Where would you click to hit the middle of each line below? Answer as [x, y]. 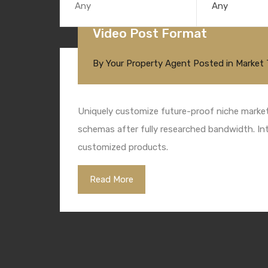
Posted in [213, 63]
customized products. [123, 147]
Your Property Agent [148, 63]
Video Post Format [150, 33]
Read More [112, 179]
